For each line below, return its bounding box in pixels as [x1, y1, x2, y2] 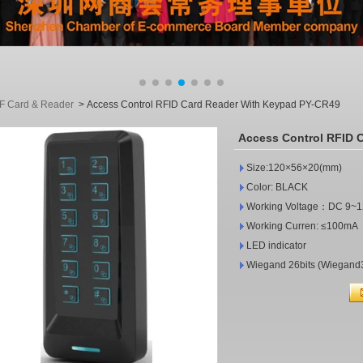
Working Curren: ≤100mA [246, 220, 358, 232]
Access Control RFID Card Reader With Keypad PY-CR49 [87, 99, 340, 110]
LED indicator [246, 240, 306, 251]
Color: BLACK [246, 181, 318, 193]
